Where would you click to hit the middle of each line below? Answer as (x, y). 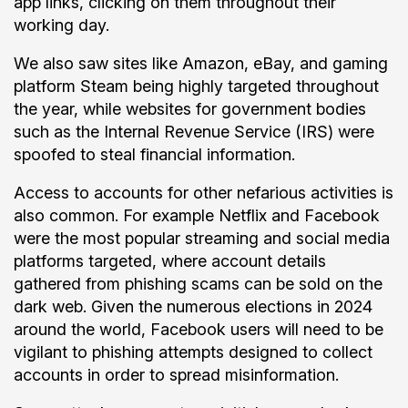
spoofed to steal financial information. (157, 154)
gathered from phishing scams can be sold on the (198, 284)
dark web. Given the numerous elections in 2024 (193, 306)
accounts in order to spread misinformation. (178, 375)
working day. (61, 25)
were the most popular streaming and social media (202, 238)
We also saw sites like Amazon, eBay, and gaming (201, 63)
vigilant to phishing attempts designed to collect (193, 352)
